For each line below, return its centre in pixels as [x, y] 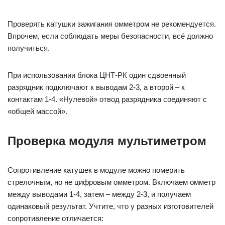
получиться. [29, 48]
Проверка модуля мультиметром [107, 141]
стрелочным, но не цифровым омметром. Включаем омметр [111, 182]
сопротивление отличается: [55, 218]
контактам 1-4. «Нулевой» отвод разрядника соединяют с [107, 99]
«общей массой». [37, 111]
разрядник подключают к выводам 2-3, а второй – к [96, 87]
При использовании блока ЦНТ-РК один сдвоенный [97, 75]
